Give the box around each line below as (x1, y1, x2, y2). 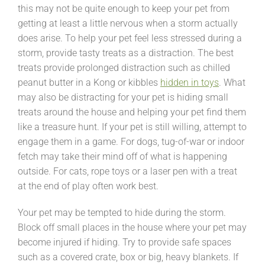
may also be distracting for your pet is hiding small (18, 91, 228, 103)
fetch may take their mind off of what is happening (18, 150, 227, 162)
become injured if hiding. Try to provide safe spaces (18, 236, 231, 248)
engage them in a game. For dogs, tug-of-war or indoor (18, 135, 244, 147)
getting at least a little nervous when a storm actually (18, 17, 238, 29)
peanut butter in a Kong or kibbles (18, 76, 160, 88)
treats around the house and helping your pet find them (18, 106, 246, 118)
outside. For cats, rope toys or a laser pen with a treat (18, 165, 237, 177)
